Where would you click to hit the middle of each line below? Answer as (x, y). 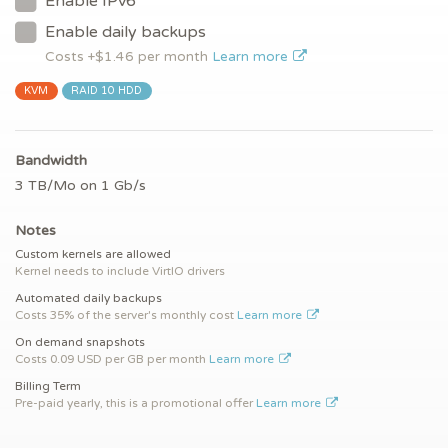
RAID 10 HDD (107, 91)
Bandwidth (51, 161)
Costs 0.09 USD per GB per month (112, 359)
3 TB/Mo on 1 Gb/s (80, 186)
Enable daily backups (125, 32)
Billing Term (48, 386)
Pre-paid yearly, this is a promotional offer (134, 403)
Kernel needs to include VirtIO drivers (120, 271)
